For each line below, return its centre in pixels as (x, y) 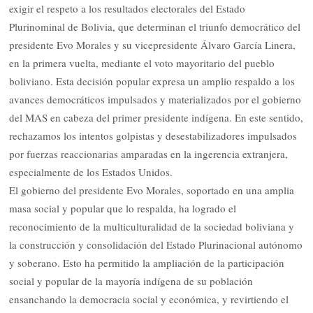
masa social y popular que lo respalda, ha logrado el (123, 209)
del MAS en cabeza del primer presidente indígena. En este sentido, (156, 118)
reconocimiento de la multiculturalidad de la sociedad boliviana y (152, 227)
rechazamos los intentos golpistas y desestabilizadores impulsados (153, 136)
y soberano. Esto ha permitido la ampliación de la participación (147, 263)
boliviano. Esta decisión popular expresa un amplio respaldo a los (152, 81)
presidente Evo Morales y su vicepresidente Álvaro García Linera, (153, 45)
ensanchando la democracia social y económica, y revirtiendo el (149, 299)
